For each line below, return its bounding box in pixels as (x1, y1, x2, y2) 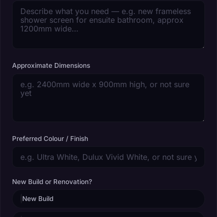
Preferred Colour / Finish (12, 134, 88, 142)
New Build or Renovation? (12, 178, 92, 186)
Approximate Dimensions (12, 62, 90, 70)
